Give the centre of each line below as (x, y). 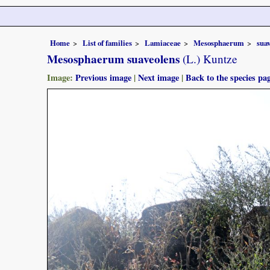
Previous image (103, 77)
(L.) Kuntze (209, 58)
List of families (107, 42)
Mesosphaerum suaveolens (113, 59)
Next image (159, 77)
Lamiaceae (163, 42)
